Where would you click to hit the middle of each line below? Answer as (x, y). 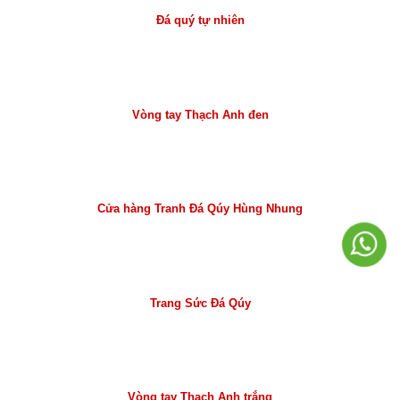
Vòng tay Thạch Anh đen (200, 114)
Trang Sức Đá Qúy (200, 303)
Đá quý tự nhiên (200, 21)
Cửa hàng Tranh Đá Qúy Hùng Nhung (200, 209)
